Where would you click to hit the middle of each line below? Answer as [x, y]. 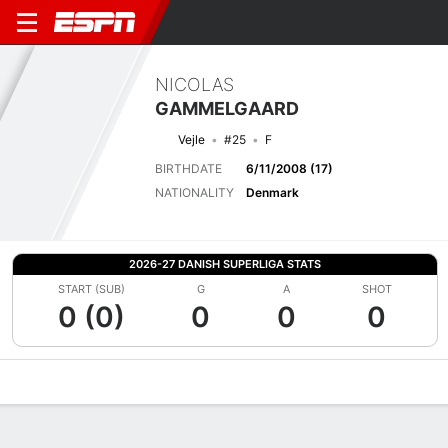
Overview [39, 382]
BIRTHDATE [188, 168]
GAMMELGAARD [227, 108]
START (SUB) [92, 289]
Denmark [272, 192]
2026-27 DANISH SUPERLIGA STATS [225, 264]
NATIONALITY [194, 192]
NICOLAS [194, 84]
